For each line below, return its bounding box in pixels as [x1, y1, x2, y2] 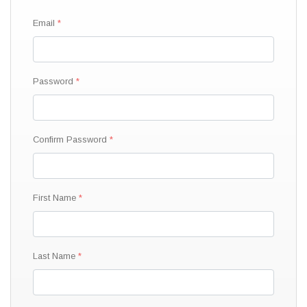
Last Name [33, 250, 75, 261]
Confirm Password [33, 134, 107, 145]
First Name [33, 192, 76, 203]
